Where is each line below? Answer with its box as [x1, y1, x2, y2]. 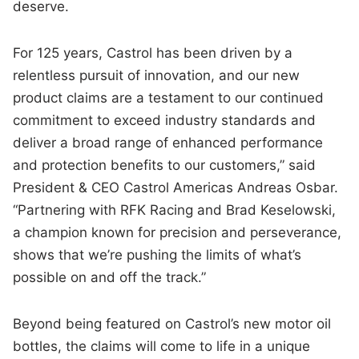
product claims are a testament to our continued [13, 90, 325, 107]
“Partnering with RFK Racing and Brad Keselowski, [13, 202, 337, 219]
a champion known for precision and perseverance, [13, 224, 342, 241]
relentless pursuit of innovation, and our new [13, 67, 301, 84]
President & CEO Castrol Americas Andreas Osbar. [13, 179, 339, 196]
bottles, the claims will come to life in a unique [13, 338, 311, 355]
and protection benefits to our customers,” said [13, 157, 317, 174]
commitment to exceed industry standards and [13, 112, 317, 129]
